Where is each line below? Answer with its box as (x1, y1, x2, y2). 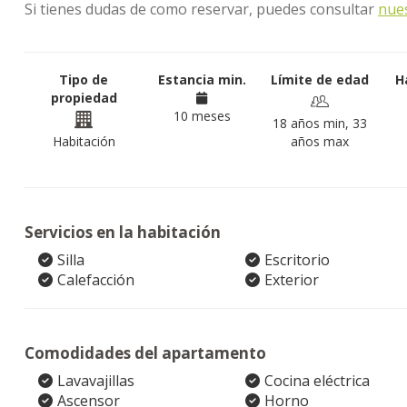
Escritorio (263, 250, 330, 270)
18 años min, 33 (273, 114, 367, 132)
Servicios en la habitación (25, 222, 221, 243)
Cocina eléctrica (263, 371, 370, 391)
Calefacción (57, 270, 134, 290)
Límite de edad (271, 71, 369, 88)
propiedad (50, 89, 117, 106)
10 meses (173, 107, 231, 124)
